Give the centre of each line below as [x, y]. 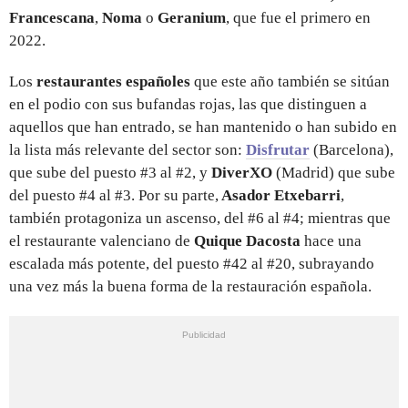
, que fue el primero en [298, 17]
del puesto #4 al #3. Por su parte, [114, 195]
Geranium [192, 17]
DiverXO [242, 172]
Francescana [52, 17]
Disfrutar [278, 149]
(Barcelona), [352, 149]
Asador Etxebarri [280, 195]
